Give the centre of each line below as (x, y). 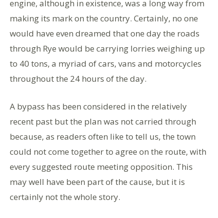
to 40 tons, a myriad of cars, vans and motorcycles (106, 63)
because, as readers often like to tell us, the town (103, 136)
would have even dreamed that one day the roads (105, 33)
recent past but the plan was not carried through (103, 121)
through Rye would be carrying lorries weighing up (107, 48)
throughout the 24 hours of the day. (78, 78)
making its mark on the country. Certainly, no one (104, 18)
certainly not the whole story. (65, 197)
